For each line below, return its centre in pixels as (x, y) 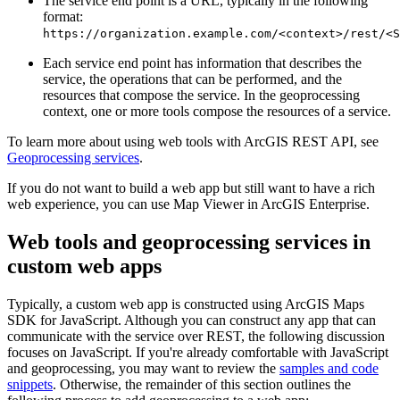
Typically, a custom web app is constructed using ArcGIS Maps (186, 304)
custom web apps (84, 267)
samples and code (329, 368)
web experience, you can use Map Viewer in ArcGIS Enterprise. (188, 204)
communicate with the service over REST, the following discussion (196, 336)
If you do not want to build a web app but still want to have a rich (191, 188)
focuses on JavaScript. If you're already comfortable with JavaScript (198, 352)
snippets (30, 384)
